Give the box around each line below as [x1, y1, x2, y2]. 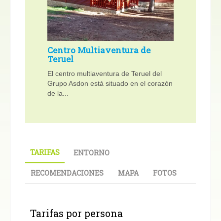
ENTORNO [74, 147, 110, 157]
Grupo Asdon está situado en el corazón [47, 79, 173, 87]
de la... [47, 89, 69, 97]
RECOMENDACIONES [31, 168, 104, 178]
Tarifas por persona [30, 206, 123, 220]
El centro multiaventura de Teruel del [47, 69, 162, 77]
